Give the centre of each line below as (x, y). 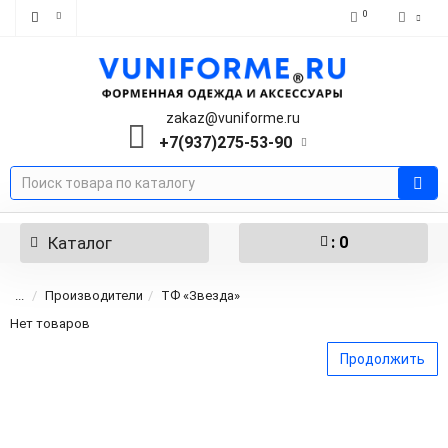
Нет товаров (50, 324)
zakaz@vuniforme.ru (232, 118)
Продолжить (382, 359)
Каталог (80, 243)
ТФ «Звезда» (200, 296)
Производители (94, 296)
